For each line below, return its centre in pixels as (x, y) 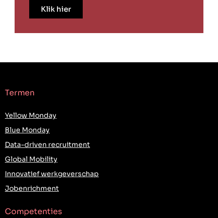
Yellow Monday (31, 116)
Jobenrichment (32, 189)
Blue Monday (27, 130)
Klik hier (56, 9)
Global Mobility (31, 159)
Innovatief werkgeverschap (52, 174)
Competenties (34, 212)
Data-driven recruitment (47, 145)
